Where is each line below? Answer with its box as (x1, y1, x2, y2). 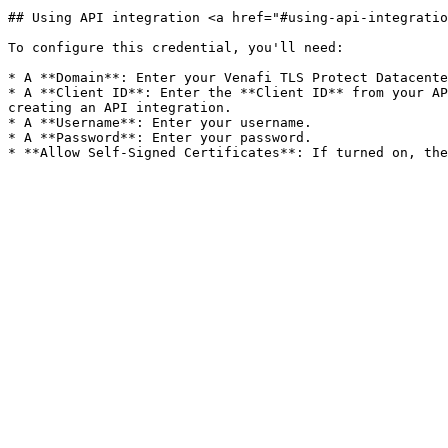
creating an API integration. (8, 100, 232, 115)
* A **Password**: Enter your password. (8, 130, 312, 145)
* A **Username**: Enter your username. (8, 115, 312, 130)
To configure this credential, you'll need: (8, 40, 344, 55)
